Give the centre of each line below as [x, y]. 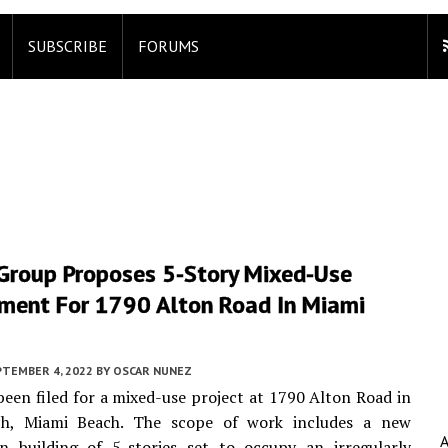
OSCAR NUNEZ [152, 370]
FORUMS [168, 46]
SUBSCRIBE [67, 46]
